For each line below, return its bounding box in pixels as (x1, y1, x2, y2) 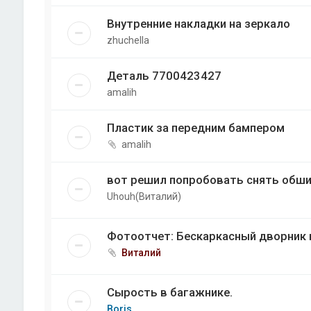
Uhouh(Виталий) (106, 190, 181, 202)
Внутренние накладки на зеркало (106, 16, 290, 31)
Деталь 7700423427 (106, 68, 221, 83)
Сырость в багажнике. (106, 285, 233, 300)
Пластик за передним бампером (106, 120, 285, 135)
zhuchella (106, 34, 149, 46)
